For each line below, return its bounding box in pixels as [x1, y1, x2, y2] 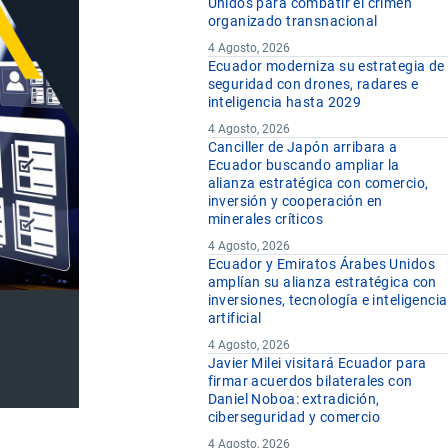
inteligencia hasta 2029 [207, 94, 362, 111]
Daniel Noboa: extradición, [207, 391, 380, 408]
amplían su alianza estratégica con [207, 274, 437, 291]
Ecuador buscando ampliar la [207, 157, 400, 174]
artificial [207, 310, 262, 327]
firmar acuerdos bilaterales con [207, 373, 413, 390]
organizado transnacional [207, 13, 378, 30]
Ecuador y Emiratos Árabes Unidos [207, 256, 435, 273]
